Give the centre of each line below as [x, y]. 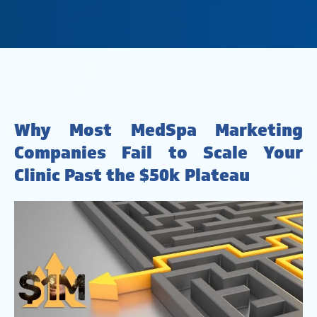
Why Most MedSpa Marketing [158, 129]
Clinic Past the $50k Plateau [132, 175]
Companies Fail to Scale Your [158, 152]
